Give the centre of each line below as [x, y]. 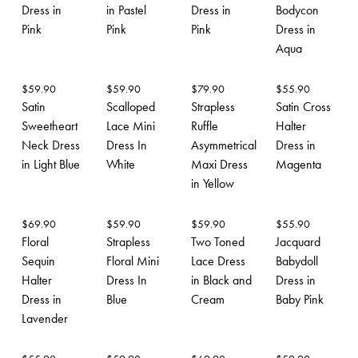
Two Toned [218, 241]
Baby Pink [300, 299]
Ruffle [205, 125]
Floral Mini [133, 261]
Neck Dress [51, 145]
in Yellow [213, 183]
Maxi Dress [219, 164]
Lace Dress [218, 261]
